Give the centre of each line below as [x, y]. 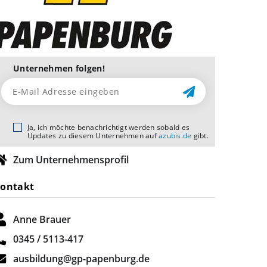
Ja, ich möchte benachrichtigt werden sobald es [109, 127]
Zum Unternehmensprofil [71, 160]
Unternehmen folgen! [59, 68]
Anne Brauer [42, 219]
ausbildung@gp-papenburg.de [81, 259]
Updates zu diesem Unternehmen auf [93, 136]
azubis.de [175, 136]
